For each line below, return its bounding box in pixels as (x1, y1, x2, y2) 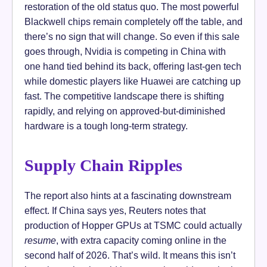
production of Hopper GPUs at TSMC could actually (24, 219, 242, 231)
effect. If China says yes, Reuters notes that (24, 204, 206, 216)
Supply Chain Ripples (24, 156, 182, 175)
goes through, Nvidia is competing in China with (24, 45, 226, 57)
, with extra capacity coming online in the (56, 234, 226, 246)
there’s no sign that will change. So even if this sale (24, 30, 240, 42)
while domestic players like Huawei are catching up (24, 75, 241, 86)
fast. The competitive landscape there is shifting (24, 90, 224, 101)
